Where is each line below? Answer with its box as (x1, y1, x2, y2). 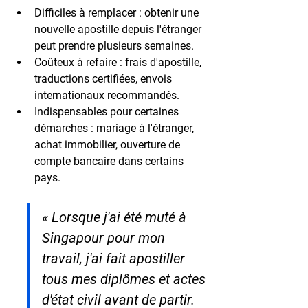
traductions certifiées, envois (34, 71, 175, 85)
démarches (34, 121, 88, 135)
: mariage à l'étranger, (88, 121, 197, 135)
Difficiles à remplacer (34, 5, 136, 19)
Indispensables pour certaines (34, 104, 181, 118)
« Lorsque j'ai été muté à (42, 208, 190, 225)
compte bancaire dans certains (34, 154, 186, 168)
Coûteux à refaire (34, 55, 117, 69)
